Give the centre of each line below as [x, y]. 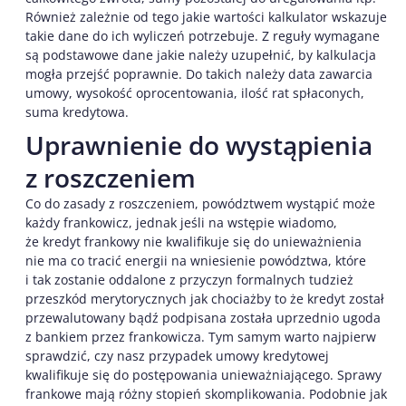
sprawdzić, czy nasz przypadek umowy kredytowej [177, 356]
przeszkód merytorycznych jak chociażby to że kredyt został [205, 299]
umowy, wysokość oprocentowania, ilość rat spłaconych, [195, 93]
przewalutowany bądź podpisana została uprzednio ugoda [203, 318]
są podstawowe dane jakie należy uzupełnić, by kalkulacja [201, 55]
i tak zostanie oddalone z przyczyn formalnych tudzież [189, 280]
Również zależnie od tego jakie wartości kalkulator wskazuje [206, 17]
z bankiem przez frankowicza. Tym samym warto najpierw [201, 337]
